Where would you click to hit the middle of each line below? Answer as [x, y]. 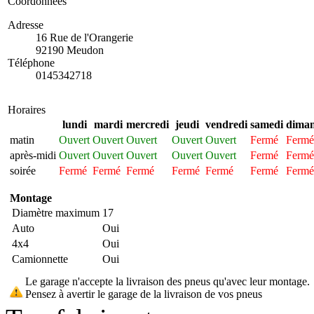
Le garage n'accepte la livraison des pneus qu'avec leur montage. [168, 281]
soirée [23, 170]
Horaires [27, 109]
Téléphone [31, 62]
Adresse [26, 25]
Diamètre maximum [56, 212]
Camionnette [40, 259]
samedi [267, 124]
